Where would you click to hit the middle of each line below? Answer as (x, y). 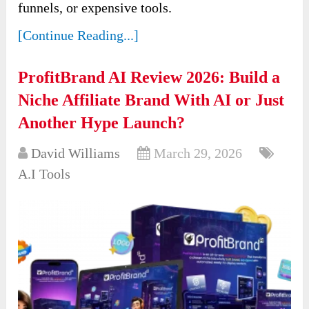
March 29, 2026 (198, 153)
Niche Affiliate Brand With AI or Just (151, 100)
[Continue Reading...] (79, 35)
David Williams (76, 153)
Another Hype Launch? (102, 122)
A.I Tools (44, 173)
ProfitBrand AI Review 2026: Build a (149, 77)
